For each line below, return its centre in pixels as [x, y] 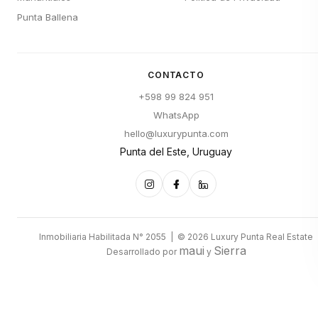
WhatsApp [176, 115]
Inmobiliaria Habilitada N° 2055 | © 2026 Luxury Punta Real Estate [176, 237]
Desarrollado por [142, 252]
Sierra [230, 251]
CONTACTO [176, 75]
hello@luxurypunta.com [176, 133]
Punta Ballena [48, 17]
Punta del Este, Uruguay [176, 152]
